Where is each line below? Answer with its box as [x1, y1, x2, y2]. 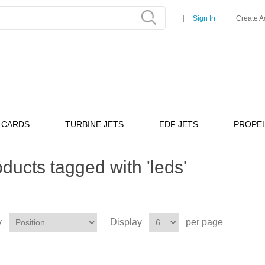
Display [110, 217, 142, 227]
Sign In [193, 14, 215, 22]
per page [186, 217, 223, 227]
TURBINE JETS [65, 119, 124, 129]
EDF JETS [159, 119, 198, 129]
